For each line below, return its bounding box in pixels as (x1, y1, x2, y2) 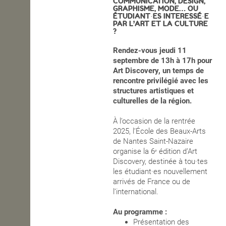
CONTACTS (10, 50, 70, 67)
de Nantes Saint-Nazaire (113, 137, 194, 146)
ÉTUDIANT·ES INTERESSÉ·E (113, 12, 209, 21)
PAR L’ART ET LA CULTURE (113, 19, 208, 29)
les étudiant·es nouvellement (113, 167, 208, 177)
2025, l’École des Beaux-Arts (113, 127, 206, 136)
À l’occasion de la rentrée (113, 117, 196, 126)
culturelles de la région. (113, 96, 192, 106)
